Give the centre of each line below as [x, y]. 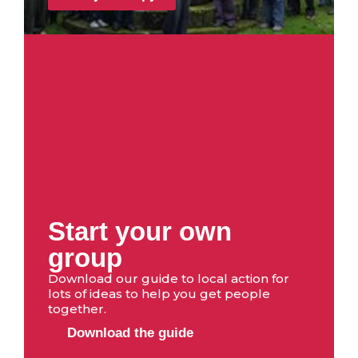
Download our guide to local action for [169, 279]
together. [77, 309]
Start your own [140, 232]
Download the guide [130, 333]
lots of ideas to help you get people [159, 294]
